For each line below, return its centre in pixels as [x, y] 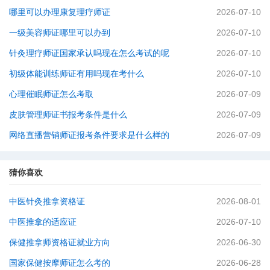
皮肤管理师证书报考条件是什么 [68, 115]
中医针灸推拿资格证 [47, 201]
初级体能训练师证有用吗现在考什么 [77, 74]
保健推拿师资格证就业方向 [60, 242]
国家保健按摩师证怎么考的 [60, 263]
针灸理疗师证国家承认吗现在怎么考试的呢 [89, 53]
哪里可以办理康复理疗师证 [60, 12]
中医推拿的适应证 [43, 222]
